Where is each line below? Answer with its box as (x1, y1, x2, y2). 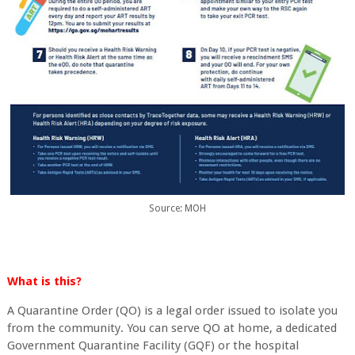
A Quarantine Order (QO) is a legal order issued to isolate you (6, 303, 338, 318)
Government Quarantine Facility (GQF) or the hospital (6, 338, 299, 353)
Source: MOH (148, 202, 206, 214)
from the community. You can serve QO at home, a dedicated (6, 321, 337, 335)
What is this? (6, 274, 82, 288)
